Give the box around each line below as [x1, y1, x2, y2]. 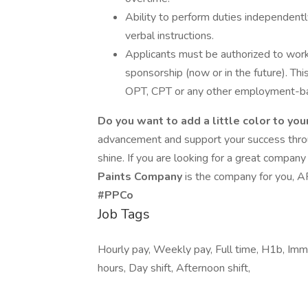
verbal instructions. [125, 28, 214, 43]
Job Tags [98, 205, 150, 223]
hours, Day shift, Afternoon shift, [98, 261, 250, 276]
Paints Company [98, 169, 185, 184]
